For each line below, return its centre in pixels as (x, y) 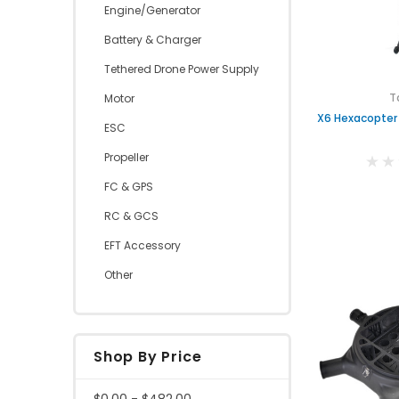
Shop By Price (148, 356)
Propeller (126, 157)
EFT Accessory (142, 245)
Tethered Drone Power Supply (182, 69)
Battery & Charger (153, 39)
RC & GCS (131, 216)
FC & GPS (129, 186)
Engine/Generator (152, 10)
